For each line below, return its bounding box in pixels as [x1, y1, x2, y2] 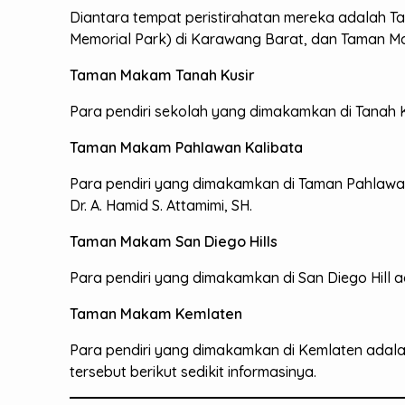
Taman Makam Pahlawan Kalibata [70, 137, 304, 156]
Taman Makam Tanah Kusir [70, 65, 256, 84]
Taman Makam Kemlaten [70, 304, 243, 323]
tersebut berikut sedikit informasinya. [70, 362, 317, 381]
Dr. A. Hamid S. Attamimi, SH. [70, 195, 253, 214]
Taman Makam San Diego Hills [70, 231, 278, 250]
